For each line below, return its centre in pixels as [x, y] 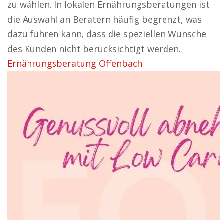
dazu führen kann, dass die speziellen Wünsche [107, 34]
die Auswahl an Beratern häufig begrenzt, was [105, 19]
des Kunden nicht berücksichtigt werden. [94, 49]
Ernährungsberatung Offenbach [75, 63]
